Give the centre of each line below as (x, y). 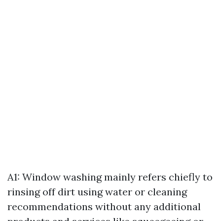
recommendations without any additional (104, 206)
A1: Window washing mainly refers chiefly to (110, 177)
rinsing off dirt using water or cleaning (97, 192)
